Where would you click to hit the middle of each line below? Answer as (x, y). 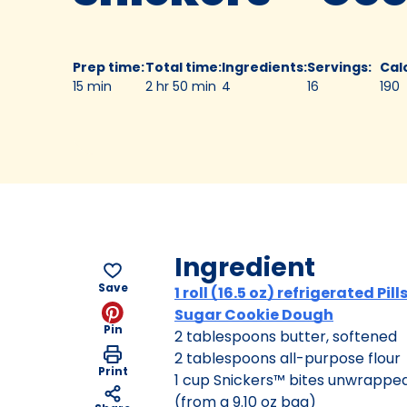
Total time (182, 67)
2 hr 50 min (181, 86)
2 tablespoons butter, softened (286, 336)
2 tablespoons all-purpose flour (288, 358)
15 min (92, 86)
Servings (338, 67)
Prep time (107, 67)
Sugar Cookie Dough (254, 314)
